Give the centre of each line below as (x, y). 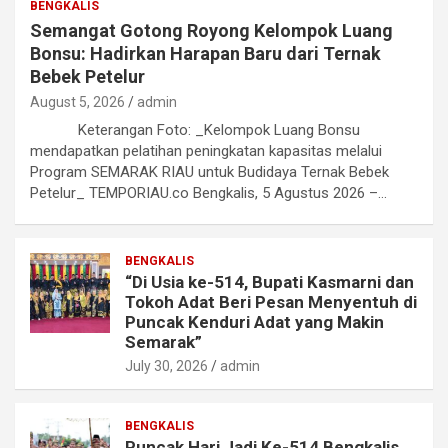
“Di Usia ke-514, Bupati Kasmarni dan (269, 282)
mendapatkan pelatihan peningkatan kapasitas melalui (206, 151)
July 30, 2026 (166, 366)
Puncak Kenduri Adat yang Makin (254, 322)
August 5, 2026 (77, 102)
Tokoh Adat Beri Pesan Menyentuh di (271, 302)
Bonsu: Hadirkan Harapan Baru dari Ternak (205, 54)
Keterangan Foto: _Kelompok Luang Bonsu (195, 130)
